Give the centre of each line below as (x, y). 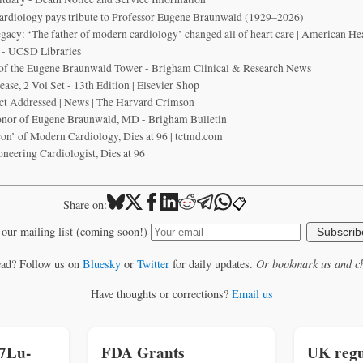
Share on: (85, 204)
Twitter (153, 263)
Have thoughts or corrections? (161, 293)
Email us (252, 293)
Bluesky (101, 263)
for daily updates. (212, 263)
